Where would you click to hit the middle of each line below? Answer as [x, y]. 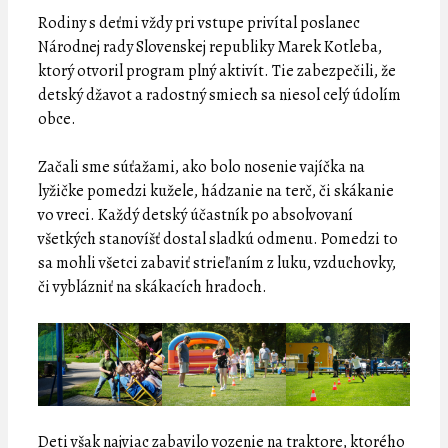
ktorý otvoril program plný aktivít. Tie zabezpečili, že [217, 70]
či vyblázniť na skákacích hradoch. [152, 286]
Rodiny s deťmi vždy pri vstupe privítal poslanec [199, 22]
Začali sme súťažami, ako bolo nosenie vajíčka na [201, 166]
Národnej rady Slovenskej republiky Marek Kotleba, [210, 46]
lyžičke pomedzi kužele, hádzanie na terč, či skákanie [216, 190]
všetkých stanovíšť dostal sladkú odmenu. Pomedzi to [218, 238]
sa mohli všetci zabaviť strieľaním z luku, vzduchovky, [217, 262]
